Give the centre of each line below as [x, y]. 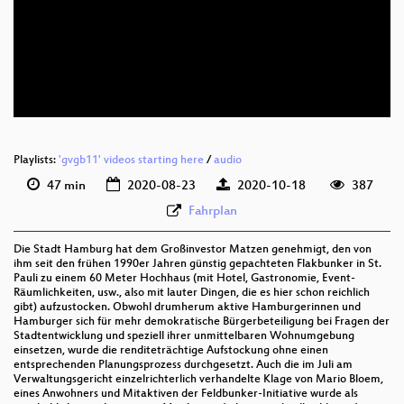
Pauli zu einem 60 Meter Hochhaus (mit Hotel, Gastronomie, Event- [184, 279]
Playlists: [36, 161]
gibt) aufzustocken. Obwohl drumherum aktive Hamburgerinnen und [187, 308]
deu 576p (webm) [304, 67]
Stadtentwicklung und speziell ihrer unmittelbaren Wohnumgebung [184, 337]
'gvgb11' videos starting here [131, 161]
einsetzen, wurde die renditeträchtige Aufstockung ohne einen [171, 351]
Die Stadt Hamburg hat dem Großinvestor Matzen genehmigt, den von [193, 250]
